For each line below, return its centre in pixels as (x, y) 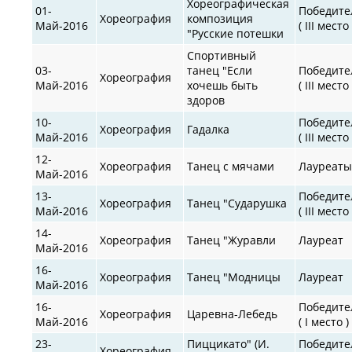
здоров (206, 100)
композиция (220, 18)
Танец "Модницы (234, 277)
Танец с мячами (231, 166)
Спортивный (222, 55)
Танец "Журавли (232, 240)
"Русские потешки (236, 33)
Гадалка (209, 129)
